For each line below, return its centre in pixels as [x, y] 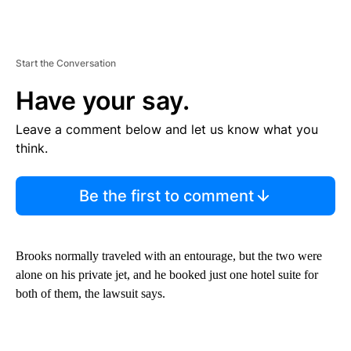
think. [32, 148]
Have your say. [103, 100]
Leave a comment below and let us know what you [167, 129]
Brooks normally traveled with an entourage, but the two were [169, 255]
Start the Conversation [66, 63]
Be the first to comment [166, 195]
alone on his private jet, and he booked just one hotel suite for [167, 274]
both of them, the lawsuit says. [90, 293]
